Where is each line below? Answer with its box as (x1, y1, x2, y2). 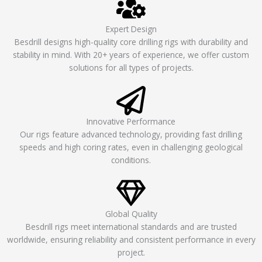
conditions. (111, 154, 151, 166)
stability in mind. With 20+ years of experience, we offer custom (13, 49, 249, 61)
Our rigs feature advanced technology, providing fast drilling (20, 129, 242, 140)
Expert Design (105, 23, 157, 35)
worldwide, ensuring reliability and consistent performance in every (6, 234, 256, 246)
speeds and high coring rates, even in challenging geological (19, 142, 243, 153)
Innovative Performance (87, 116, 175, 127)
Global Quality (105, 208, 157, 220)
